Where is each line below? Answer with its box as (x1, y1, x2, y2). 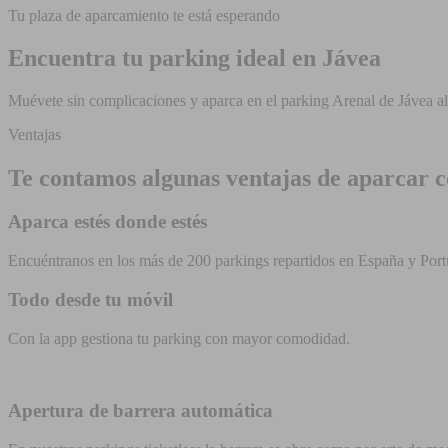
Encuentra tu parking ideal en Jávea (8, 44, 381, 71)
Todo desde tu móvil (8, 288, 173, 310)
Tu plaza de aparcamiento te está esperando (8, 6, 280, 24)
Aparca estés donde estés (8, 211, 207, 233)
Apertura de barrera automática (8, 400, 273, 422)
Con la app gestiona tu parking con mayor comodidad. (8, 329, 350, 347)
